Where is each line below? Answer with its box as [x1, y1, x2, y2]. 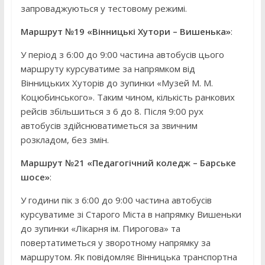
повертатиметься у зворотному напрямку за [20, 237, 211, 249]
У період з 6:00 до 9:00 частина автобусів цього [20, 49, 224, 61]
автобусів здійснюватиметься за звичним [20, 119, 198, 132]
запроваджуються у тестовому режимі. [20, 2, 187, 15]
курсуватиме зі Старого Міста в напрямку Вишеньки [20, 208, 241, 221]
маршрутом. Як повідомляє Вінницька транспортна [20, 251, 237, 263]
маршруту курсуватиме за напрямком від [20, 63, 195, 75]
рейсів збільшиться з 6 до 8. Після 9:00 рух [20, 105, 203, 118]
